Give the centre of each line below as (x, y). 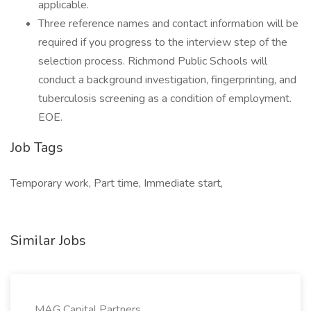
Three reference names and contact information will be (168, 24)
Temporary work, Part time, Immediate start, (117, 183)
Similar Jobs (48, 241)
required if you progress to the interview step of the (163, 42)
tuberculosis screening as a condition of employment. (165, 99)
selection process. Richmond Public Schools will (153, 61)
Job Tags (37, 148)
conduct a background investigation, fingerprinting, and (167, 80)
